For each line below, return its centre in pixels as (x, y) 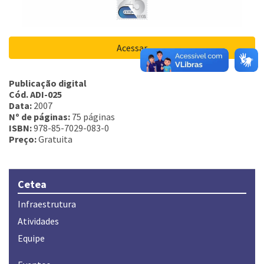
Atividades (38, 221)
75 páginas (93, 117)
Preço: (24, 139)
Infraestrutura (47, 204)
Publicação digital (48, 83)
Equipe (31, 238)
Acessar (132, 48)
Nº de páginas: (40, 117)
